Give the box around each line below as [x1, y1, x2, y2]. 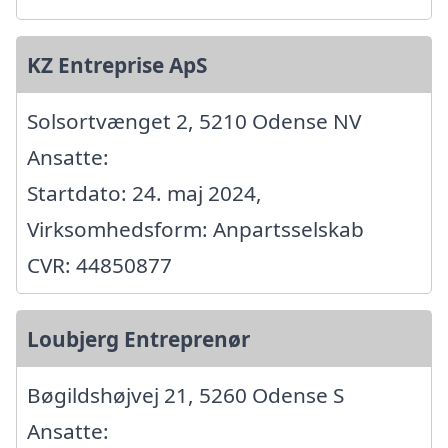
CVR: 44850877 [27, 250, 172, 279]
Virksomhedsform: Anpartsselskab [27, 214, 364, 243]
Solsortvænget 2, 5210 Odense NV [27, 106, 361, 135]
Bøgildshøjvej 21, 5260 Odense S [27, 380, 344, 409]
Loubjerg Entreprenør [27, 324, 250, 353]
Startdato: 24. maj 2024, [27, 178, 262, 207]
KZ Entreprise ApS [27, 50, 207, 79]
